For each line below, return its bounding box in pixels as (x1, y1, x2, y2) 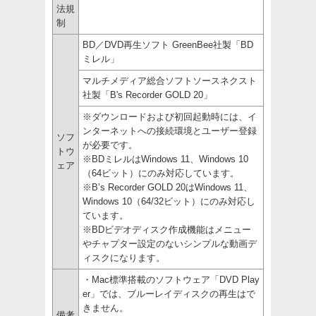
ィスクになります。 (83, 252, 165, 263)
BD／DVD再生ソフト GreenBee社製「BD (83, 39, 253, 50)
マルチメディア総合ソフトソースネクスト (83, 75, 257, 86)
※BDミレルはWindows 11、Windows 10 (83, 153, 248, 164)
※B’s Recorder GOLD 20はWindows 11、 (83, 181, 253, 193)
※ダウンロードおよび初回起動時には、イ (83, 111, 257, 122)
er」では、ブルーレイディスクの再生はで (83, 288, 255, 299)
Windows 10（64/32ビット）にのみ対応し (83, 195, 255, 207)
